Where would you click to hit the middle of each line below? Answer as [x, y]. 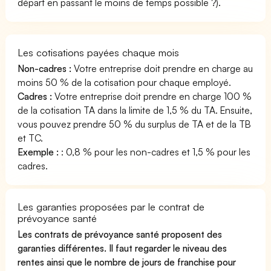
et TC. [31, 138]
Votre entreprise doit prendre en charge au [162, 68]
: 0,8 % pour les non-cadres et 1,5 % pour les [155, 152]
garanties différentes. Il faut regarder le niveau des [122, 248]
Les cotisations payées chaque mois [99, 52]
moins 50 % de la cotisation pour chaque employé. [125, 82]
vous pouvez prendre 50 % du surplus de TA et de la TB [135, 124]
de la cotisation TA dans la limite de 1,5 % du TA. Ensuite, [135, 110]
